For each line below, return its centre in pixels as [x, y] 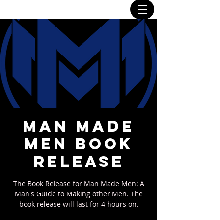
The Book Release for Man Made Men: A [79, 183]
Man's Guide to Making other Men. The [79, 194]
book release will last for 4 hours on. [79, 204]
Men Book [79, 144]
